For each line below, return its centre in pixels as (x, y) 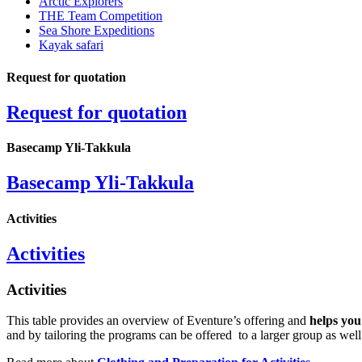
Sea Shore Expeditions (97, 31)
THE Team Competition (101, 16)
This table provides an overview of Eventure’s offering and (158, 321)
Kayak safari (71, 45)
